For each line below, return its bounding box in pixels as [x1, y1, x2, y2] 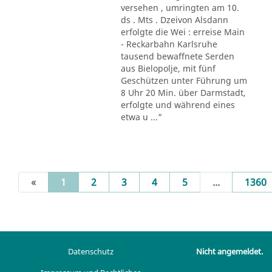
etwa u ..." [120, 110, 162, 123]
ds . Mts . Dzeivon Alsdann [120, 13, 228, 25]
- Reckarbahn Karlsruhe [120, 38, 217, 50]
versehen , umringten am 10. [120, 1, 239, 13]
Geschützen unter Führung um [120, 74, 247, 86]
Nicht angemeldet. [195, 246, 263, 257]
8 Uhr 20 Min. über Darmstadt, [120, 86, 246, 98]
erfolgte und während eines [120, 98, 235, 110]
